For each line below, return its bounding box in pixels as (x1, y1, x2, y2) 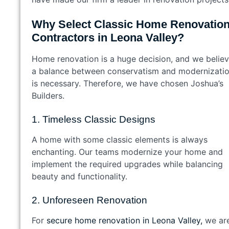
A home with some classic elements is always (32, 134, 208, 145)
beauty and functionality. (32, 171, 132, 181)
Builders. (32, 90, 70, 101)
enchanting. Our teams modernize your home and (32, 146, 223, 157)
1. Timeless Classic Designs (32, 113, 161, 125)
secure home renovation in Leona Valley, (47, 215, 202, 225)
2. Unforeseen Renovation (32, 194, 152, 205)
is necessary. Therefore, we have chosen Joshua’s (32, 78, 223, 88)
